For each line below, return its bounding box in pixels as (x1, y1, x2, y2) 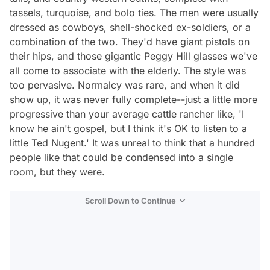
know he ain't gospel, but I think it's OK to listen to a (10, 122, 247, 134)
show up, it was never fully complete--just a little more (10, 93, 257, 105)
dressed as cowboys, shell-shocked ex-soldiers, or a (10, 21, 251, 33)
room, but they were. (10, 166, 105, 178)
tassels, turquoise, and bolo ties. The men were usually (10, 7, 259, 19)
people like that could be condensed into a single (10, 151, 233, 163)
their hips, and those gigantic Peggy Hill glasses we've (10, 50, 257, 62)
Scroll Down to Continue (85, 196, 176, 206)
